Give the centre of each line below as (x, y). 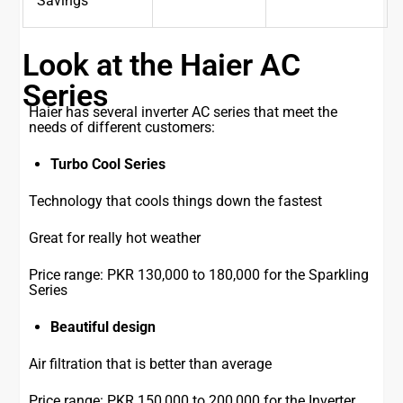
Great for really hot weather (115, 238)
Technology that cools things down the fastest (176, 201)
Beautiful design (103, 327)
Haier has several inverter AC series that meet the (184, 112)
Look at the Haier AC (162, 65)
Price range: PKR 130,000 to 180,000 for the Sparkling (199, 275)
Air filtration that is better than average (151, 364)
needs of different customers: (122, 128)
